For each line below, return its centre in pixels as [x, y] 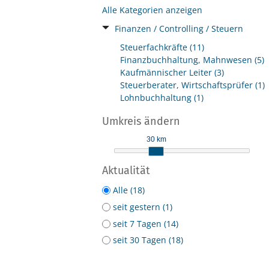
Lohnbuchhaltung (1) [162, 98]
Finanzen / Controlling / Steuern [179, 29]
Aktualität [126, 171]
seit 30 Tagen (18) [148, 240]
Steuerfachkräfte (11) [162, 47]
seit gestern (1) [143, 207]
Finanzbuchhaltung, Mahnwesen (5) [192, 60]
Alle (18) [129, 190]
